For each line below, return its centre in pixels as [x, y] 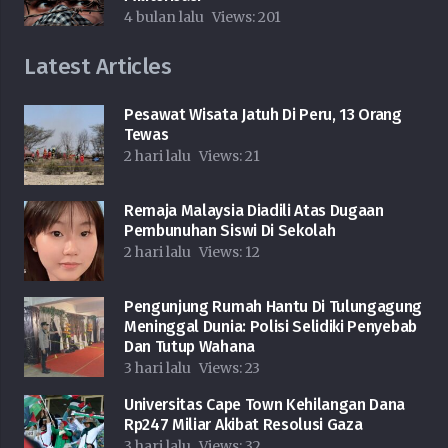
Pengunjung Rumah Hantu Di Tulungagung [273, 307]
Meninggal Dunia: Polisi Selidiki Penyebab [270, 327]
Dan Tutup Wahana [189, 347]
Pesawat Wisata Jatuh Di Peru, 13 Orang [263, 115]
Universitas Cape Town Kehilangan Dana [265, 405]
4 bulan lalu [164, 17]
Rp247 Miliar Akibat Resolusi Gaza [243, 425]
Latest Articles [98, 67]
